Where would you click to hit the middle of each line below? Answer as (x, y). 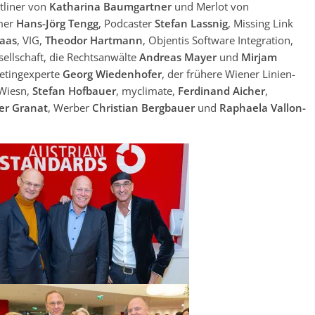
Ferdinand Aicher (221, 91)
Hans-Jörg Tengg (57, 23)
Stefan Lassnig (191, 23)
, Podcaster (127, 23)
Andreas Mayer (178, 57)
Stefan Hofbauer (74, 91)
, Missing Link (261, 23)
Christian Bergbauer (143, 108)
